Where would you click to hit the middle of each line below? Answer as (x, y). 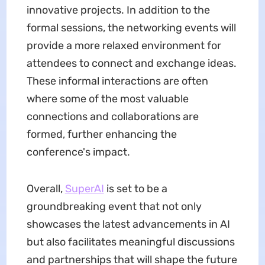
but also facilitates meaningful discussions (130, 242)
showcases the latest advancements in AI (128, 224)
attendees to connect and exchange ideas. (131, 64)
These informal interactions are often (117, 81)
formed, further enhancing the (101, 135)
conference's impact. (78, 152)
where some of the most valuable (107, 99)
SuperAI (84, 189)
